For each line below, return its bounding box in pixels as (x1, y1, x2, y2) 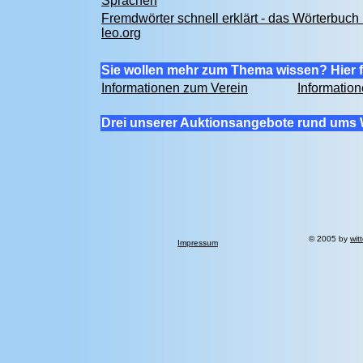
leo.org (101, 26, 141, 40)
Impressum (177, 238, 218, 247)
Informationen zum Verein (101, 81, 248, 95)
